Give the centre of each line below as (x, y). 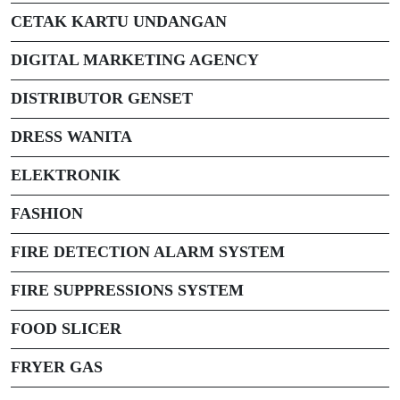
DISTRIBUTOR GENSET (102, 98)
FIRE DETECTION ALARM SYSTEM (148, 251)
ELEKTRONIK (66, 175)
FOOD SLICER (66, 328)
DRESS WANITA (71, 136)
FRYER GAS (57, 367)
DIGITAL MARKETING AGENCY (135, 59)
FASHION (47, 213)
